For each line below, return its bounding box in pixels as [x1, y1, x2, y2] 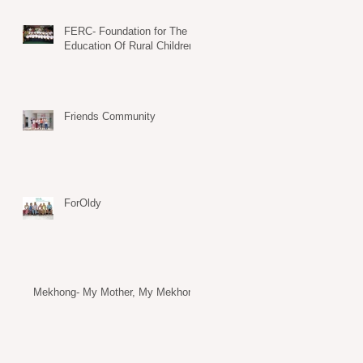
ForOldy [64, 196, 101, 209]
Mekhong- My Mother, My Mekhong [33, 285, 199, 298]
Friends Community [64, 109, 156, 122]
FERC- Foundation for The [64, 24, 187, 37]
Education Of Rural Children [64, 39, 194, 52]
